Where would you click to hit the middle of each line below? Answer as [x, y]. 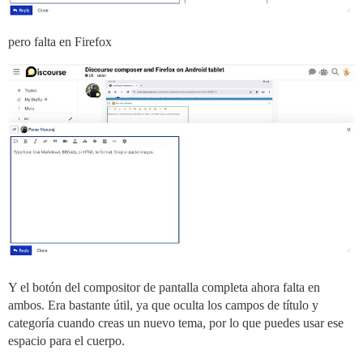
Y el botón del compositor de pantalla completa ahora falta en [164, 288]
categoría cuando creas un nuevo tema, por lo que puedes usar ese [176, 323]
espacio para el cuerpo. [66, 341]
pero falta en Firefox [60, 41]
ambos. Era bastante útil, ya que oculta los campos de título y [163, 305]
